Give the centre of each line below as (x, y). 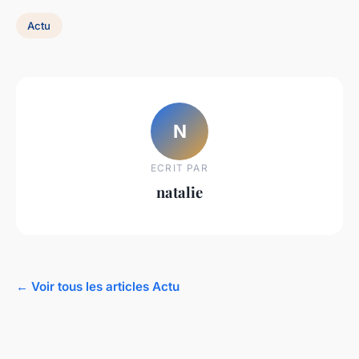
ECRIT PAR (179, 167)
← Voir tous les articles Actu (98, 286)
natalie (179, 192)
